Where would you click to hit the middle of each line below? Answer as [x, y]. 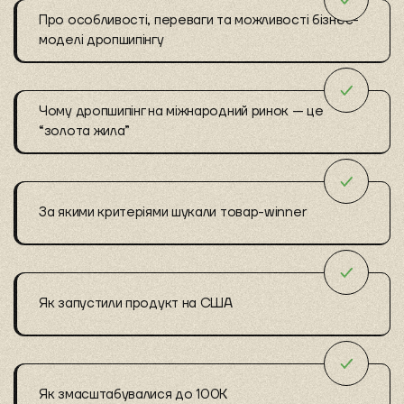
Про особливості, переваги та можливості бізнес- [199, 20]
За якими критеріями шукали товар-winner [173, 212]
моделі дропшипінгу [101, 40]
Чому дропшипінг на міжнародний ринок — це [181, 111]
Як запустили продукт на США [136, 303]
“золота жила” [85, 131]
